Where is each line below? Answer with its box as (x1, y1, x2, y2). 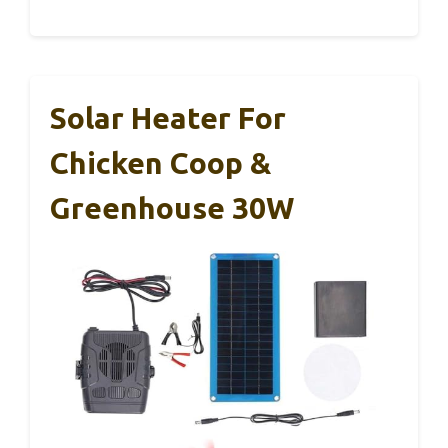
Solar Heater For (50, 100, 286, 135)
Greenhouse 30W (50, 190, 294, 225)
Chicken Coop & (50, 145, 271, 180)
